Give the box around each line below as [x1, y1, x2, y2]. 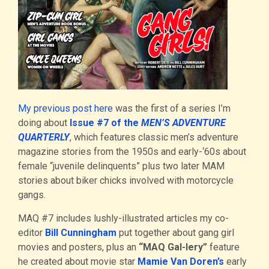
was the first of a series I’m [113, 102, 231, 114]
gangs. [18, 189, 46, 201]
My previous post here [18, 102, 113, 114]
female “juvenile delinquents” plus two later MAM [18, 160, 225, 172]
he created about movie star [18, 255, 138, 267]
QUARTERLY [18, 131, 70, 143]
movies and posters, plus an [18, 241, 139, 253]
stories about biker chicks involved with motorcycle [18, 174, 234, 186]
